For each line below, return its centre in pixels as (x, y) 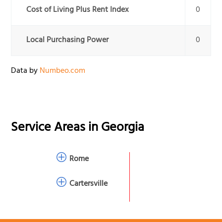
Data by (26, 72)
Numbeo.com (63, 72)
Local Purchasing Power (68, 41)
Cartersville (89, 184)
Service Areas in (56, 129)
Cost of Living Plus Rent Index (78, 11)
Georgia (123, 129)
